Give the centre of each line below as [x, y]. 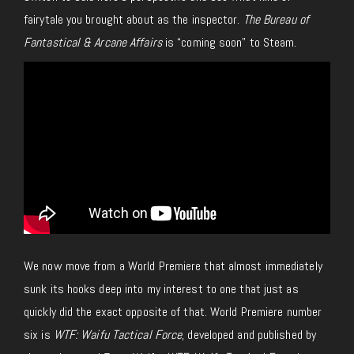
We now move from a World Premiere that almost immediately [173, 266]
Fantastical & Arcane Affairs [93, 43]
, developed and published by [249, 335]
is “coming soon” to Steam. [229, 43]
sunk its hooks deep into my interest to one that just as [161, 289]
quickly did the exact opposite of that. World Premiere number [173, 312]
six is [39, 335]
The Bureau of [276, 20]
